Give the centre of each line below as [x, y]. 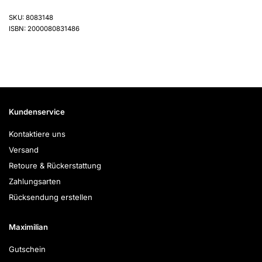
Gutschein [27, 249]
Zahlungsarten [35, 181]
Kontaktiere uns [37, 134]
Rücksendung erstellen [51, 197]
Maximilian [28, 227]
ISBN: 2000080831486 [44, 28]
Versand [24, 149]
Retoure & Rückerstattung [55, 165]
